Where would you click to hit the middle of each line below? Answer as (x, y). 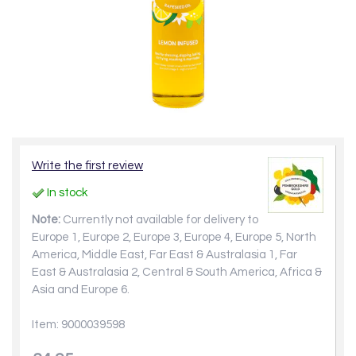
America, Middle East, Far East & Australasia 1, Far (164, 255)
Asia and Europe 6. (81, 290)
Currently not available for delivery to (159, 220)
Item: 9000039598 (78, 325)
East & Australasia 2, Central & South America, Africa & (177, 272)
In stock (66, 193)
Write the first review (87, 166)
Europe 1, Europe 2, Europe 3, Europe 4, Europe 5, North (174, 237)
